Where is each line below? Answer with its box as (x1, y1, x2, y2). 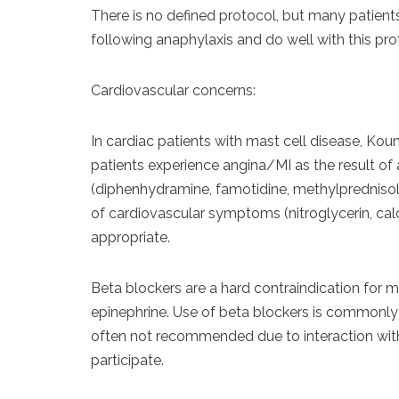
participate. (91, 352, 164, 369)
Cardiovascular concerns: (91, 82, 256, 99)
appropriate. (91, 229, 170, 246)
